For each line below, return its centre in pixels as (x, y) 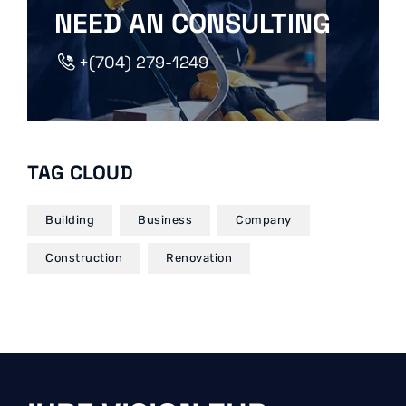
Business (165, 219)
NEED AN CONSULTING (193, 23)
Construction (84, 257)
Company (264, 219)
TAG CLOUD (80, 172)
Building (70, 219)
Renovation (199, 257)
